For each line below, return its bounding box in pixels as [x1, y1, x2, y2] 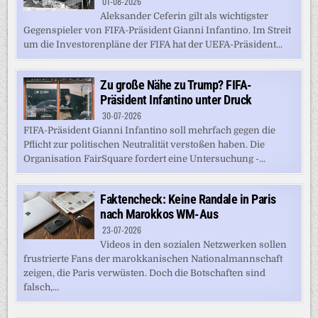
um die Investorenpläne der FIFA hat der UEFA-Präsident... [23, 39, 283, 50]
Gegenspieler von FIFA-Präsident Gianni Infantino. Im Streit [23, 25, 292, 36]
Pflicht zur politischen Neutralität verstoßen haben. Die [23, 139, 265, 150]
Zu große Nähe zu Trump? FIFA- [100, 77, 252, 93]
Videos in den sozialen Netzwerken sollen [100, 239, 287, 251]
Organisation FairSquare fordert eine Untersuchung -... [23, 153, 266, 165]
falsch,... [23, 282, 60, 293]
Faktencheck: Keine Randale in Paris [100, 192, 276, 207]
